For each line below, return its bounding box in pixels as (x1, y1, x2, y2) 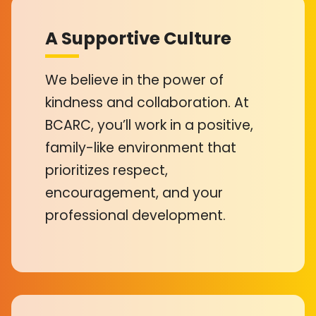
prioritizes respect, (45, 160, 168, 180)
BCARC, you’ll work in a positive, (45, 115, 253, 135)
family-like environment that (45, 138, 236, 157)
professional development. (45, 205, 226, 225)
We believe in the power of (45, 70, 224, 90)
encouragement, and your (45, 183, 223, 202)
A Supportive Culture (45, 26, 231, 51)
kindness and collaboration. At (45, 92, 249, 112)
